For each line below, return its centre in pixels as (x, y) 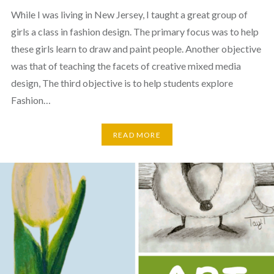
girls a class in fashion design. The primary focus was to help (135, 32)
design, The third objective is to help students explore (122, 83)
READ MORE (137, 135)
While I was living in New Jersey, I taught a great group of (129, 15)
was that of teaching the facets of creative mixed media (126, 66)
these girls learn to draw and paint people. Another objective (136, 49)
